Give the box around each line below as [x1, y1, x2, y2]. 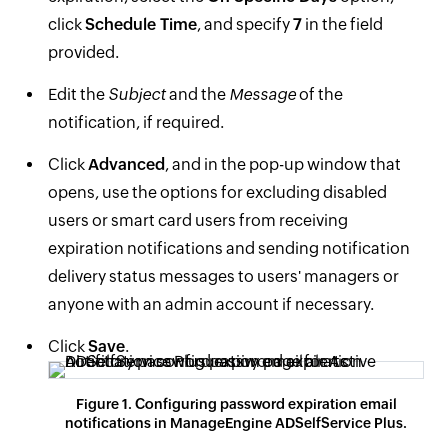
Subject [108, 85, 166, 104]
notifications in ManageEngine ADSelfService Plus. [65, 415, 407, 431]
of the [296, 85, 343, 104]
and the [166, 85, 229, 104]
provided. [48, 43, 119, 62]
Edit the [48, 85, 108, 104]
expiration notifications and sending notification [48, 239, 410, 258]
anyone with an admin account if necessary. [48, 295, 374, 314]
